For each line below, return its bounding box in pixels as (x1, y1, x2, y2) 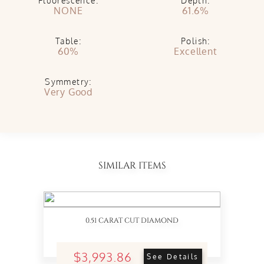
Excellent (174, 45, 217, 57)
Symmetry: (45, 77, 92, 87)
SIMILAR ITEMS (98, 159, 166, 172)
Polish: (181, 36, 210, 46)
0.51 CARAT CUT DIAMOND (85, 216, 179, 225)
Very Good (44, 86, 93, 98)
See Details (147, 252, 199, 261)
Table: (55, 36, 82, 46)
